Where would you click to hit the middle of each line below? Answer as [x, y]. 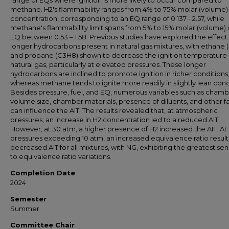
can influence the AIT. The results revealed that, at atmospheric [114, 110]
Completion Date [43, 173]
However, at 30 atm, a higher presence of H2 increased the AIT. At [119, 129]
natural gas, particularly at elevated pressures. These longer [108, 64]
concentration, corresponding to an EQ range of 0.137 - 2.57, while [117, 18]
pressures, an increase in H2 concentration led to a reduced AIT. [115, 120]
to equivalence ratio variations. [61, 156]
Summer [25, 209]
